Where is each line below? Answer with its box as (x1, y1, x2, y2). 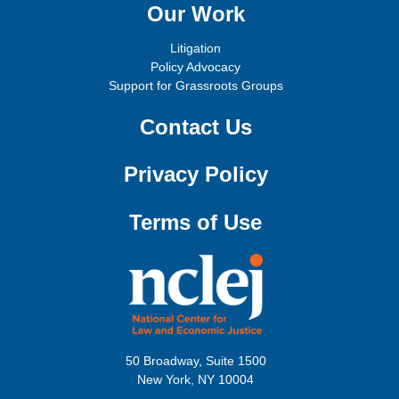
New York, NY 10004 (137, 372, 255, 387)
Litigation (170, 41, 222, 56)
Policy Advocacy (151, 60, 241, 75)
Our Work (146, 2, 245, 27)
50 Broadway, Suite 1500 (125, 354, 266, 369)
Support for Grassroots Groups (108, 78, 283, 94)
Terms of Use (129, 209, 263, 234)
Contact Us (139, 114, 252, 139)
